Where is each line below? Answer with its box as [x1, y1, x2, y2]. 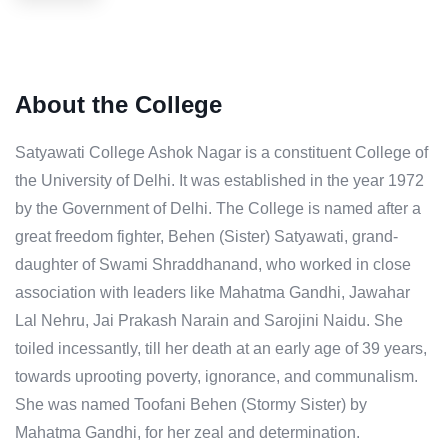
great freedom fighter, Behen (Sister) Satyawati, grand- [15, 228, 398, 246]
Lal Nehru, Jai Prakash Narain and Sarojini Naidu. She [15, 312, 403, 330]
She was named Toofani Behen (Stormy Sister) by [15, 396, 367, 414]
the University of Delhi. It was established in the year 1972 [15, 172, 424, 190]
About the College [15, 91, 222, 119]
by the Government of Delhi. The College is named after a [15, 200, 421, 218]
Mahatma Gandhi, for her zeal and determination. [15, 424, 360, 442]
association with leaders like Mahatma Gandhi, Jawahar [15, 284, 410, 302]
